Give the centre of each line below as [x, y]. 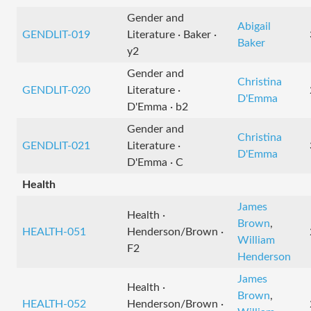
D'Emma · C [155, 162]
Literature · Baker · [172, 35]
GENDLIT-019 [56, 35]
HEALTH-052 [54, 304]
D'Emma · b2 [158, 107]
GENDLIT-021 [56, 146]
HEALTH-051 [54, 232]
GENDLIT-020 [56, 90]
